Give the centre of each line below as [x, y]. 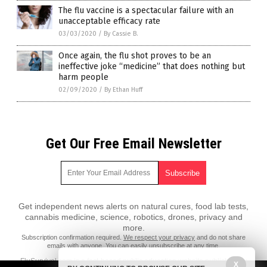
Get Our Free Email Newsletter [133, 144]
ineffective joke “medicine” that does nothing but [152, 67]
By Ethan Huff [123, 90]
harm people [83, 77]
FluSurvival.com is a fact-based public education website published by [133, 261]
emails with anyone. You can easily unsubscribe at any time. [133, 246]
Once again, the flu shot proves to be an [135, 56]
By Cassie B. [121, 34]
